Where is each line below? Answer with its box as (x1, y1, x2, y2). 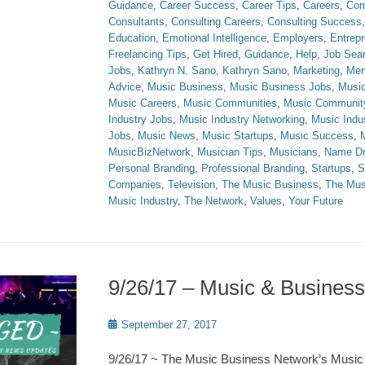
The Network (184, 195, 244, 207)
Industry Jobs (108, 113, 173, 125)
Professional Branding (201, 162, 305, 174)
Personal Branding (108, 162, 195, 174)
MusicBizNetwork (108, 146, 191, 158)
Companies (108, 178, 161, 191)
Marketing (293, 64, 340, 77)
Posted (108, 318, 141, 330)
